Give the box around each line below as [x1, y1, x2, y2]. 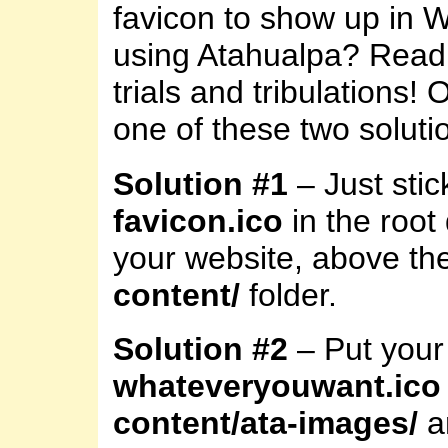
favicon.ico [113, 202, 283, 239]
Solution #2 [113, 331, 288, 368]
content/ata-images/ [113, 405, 418, 442]
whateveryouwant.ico [113, 368, 441, 405]
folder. [240, 276, 337, 313]
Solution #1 [113, 165, 288, 202]
